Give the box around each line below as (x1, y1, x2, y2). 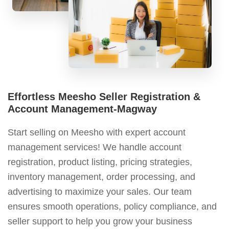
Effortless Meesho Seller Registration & (8, 90, 200, 102)
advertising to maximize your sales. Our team (8, 186, 192, 197)
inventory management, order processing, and (8, 171, 195, 182)
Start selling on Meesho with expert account (8, 127, 186, 138)
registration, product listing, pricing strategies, (8, 156, 192, 167)
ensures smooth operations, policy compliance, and (8, 201, 217, 212)
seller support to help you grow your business (8, 216, 192, 226)
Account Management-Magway (8, 103, 157, 114)
